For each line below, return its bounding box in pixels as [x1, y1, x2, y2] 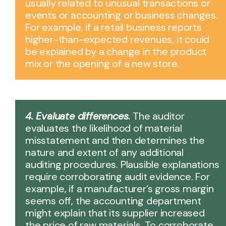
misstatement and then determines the [25, 133, 205, 147]
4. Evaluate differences [25, 109, 129, 123]
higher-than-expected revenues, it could [25, 32, 210, 46]
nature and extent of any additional [25, 145, 184, 159]
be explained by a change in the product [25, 44, 207, 58]
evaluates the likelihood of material [25, 121, 182, 135]
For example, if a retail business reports [25, 20, 202, 34]
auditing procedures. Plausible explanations [25, 157, 219, 171]
